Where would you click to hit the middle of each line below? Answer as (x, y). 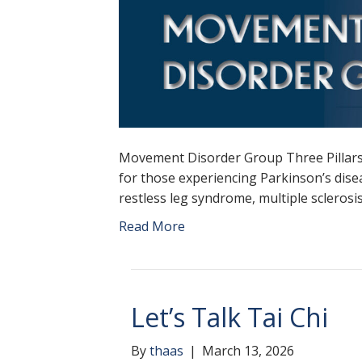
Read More (152, 226)
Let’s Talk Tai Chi (229, 317)
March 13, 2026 (248, 351)
